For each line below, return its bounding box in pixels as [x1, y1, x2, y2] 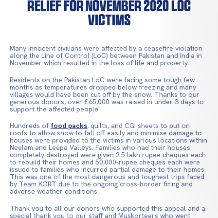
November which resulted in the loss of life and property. [10, 58, 189, 67]
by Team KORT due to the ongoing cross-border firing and [10, 180, 193, 189]
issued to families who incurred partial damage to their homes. [10, 165, 206, 174]
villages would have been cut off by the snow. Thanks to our [10, 90, 200, 99]
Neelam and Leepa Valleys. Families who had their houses [10, 143, 190, 152]
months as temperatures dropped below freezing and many [10, 82, 196, 91]
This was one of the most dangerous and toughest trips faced [10, 172, 204, 182]
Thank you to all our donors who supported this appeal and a [10, 203, 205, 213]
